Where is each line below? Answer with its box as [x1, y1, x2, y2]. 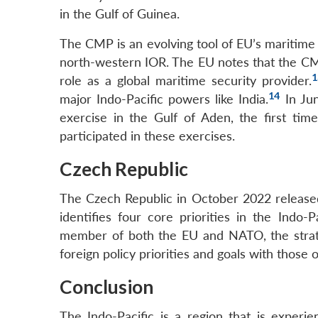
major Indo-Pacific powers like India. [60, 92, 269, 107]
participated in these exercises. [60, 128, 235, 144]
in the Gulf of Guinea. [60, 6, 180, 22]
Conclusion [60, 275, 153, 299]
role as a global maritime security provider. [60, 73, 312, 89]
